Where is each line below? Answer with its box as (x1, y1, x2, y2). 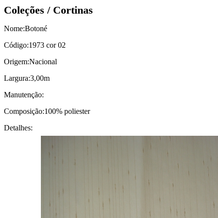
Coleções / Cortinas (4, 4, 93, 16)
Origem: (4, 57, 29, 66)
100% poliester (44, 107, 90, 115)
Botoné (25, 24, 47, 33)
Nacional (29, 57, 57, 66)
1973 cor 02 (29, 41, 66, 49)
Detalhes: (4, 124, 33, 132)
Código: (4, 41, 29, 49)
